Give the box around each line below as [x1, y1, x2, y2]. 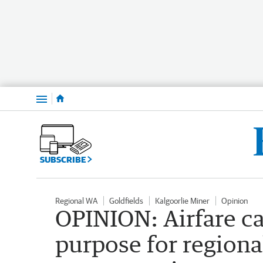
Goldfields [109, 195, 143, 205]
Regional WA [55, 195, 97, 205]
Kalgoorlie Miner [155, 195, 210, 205]
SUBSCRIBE [40, 154, 87, 164]
